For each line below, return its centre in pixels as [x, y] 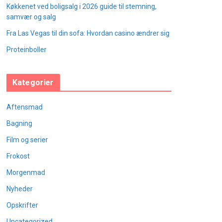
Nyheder [20, 189]
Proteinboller [27, 50]
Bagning [19, 123]
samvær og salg [31, 17]
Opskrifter [22, 205]
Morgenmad [26, 172]
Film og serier [27, 140]
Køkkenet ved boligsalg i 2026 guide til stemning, [82, 6]
